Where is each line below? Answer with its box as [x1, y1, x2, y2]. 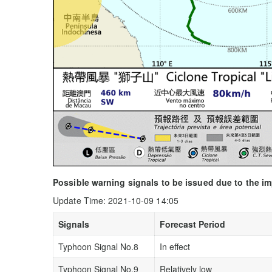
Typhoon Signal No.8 [58, 240, 138, 253]
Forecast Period [160, 217, 225, 230]
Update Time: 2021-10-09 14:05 [53, 194, 178, 206]
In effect [160, 240, 190, 253]
